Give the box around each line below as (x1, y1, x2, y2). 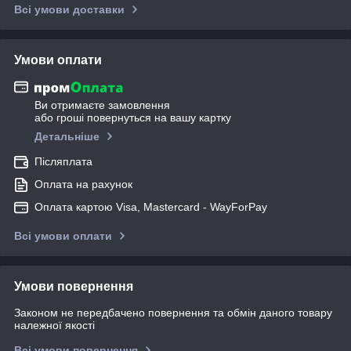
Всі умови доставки (14, 2, 125, 16)
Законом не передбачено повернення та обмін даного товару (14, 306, 332, 320)
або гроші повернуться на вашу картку (34, 111, 231, 125)
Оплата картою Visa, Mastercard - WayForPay (34, 201, 267, 214)
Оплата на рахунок (34, 178, 132, 191)
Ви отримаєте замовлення (34, 99, 170, 112)
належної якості (14, 319, 95, 332)
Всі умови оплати (14, 230, 112, 243)
